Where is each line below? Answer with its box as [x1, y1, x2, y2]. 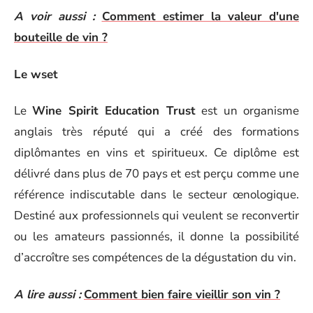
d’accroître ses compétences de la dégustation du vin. [14, 249, 296, 265]
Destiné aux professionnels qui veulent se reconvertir [14, 208, 299, 224]
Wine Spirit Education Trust [32, 103, 196, 119]
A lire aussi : [14, 286, 81, 303]
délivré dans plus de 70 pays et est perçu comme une [14, 166, 299, 182]
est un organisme [195, 103, 300, 119]
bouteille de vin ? [14, 29, 108, 45]
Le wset [14, 66, 58, 82]
